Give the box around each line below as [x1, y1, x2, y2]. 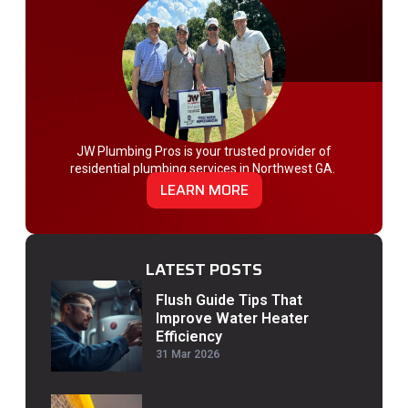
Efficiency [156, 328, 222, 346]
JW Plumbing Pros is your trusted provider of [76, 143, 331, 158]
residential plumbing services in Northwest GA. [70, 160, 338, 176]
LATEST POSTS [146, 257, 262, 283]
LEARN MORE [159, 178, 249, 202]
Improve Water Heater [156, 310, 309, 328]
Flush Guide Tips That [156, 291, 302, 310]
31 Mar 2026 [156, 348, 219, 362]
